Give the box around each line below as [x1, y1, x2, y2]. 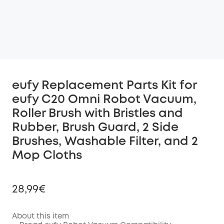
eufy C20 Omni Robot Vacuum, [12, 94, 196, 105]
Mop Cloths [12, 150, 82, 161]
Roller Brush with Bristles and [12, 108, 183, 119]
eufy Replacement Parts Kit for [12, 80, 196, 91]
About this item [12, 213, 69, 220]
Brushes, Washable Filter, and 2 [12, 136, 198, 147]
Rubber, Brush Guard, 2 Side [12, 122, 178, 133]
